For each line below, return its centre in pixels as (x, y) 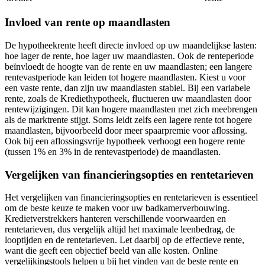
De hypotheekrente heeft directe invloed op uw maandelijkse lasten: (131, 45)
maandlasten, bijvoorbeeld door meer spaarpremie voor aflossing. (126, 130)
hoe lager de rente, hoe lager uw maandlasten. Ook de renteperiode (129, 56)
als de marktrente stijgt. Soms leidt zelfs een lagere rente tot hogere (128, 119)
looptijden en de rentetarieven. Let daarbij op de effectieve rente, (125, 240)
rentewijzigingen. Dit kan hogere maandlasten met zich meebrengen (131, 109)
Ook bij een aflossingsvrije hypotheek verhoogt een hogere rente (125, 141)
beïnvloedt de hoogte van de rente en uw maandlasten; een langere (128, 66)
